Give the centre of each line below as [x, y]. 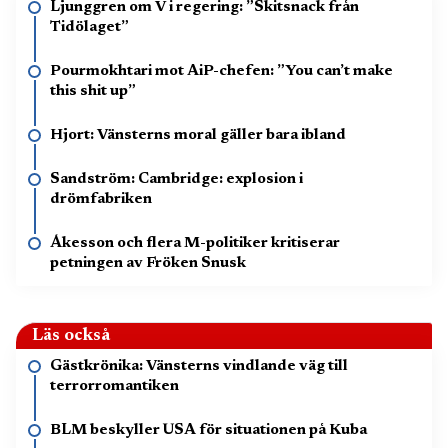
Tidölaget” [89, 27]
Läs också [71, 335]
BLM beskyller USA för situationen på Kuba [208, 430]
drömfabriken [101, 199]
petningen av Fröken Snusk [148, 263]
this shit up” [93, 91]
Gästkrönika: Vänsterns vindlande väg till [199, 366]
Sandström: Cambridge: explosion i [176, 179]
